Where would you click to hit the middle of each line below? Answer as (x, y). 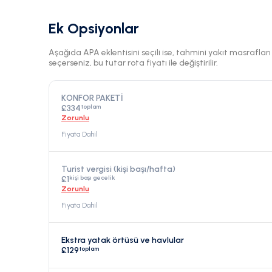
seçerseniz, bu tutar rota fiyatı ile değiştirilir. (133, 63)
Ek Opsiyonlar (94, 29)
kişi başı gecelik (92, 178)
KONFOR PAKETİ (92, 98)
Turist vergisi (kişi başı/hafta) (118, 169)
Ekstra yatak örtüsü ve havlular (123, 240)
